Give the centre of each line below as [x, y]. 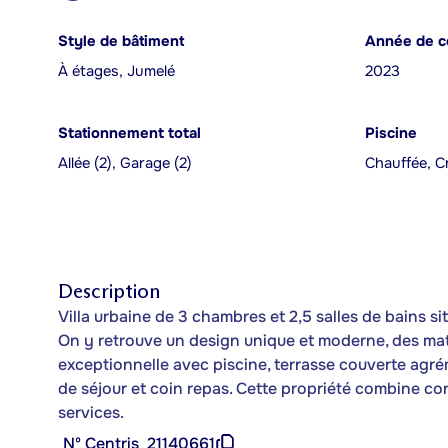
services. [91, 412]
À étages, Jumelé [116, 71]
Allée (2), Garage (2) [125, 163]
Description [109, 291]
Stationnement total [129, 133]
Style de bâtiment [121, 41]
